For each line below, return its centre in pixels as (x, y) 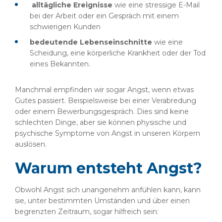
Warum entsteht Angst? (109, 168)
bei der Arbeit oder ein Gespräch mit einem (104, 16)
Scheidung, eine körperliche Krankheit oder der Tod (118, 53)
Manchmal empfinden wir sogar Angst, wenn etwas (104, 90)
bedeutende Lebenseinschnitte (91, 42)
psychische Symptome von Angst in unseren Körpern (108, 133)
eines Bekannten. (60, 64)
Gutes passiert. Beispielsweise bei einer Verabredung (106, 101)
